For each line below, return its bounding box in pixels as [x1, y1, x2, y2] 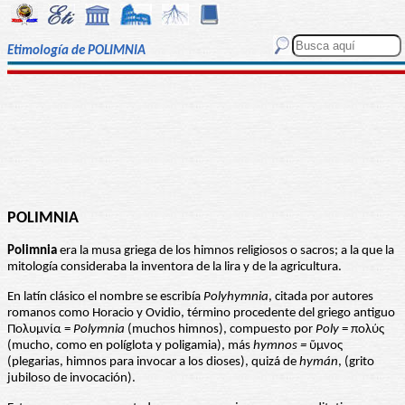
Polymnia [73, 323, 125, 337]
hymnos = [253, 339, 306, 353]
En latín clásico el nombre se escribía [7, 290, 203, 305]
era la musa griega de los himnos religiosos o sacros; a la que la [57, 244, 394, 259]
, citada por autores [268, 290, 373, 305]
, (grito [338, 355, 374, 370]
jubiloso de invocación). [7, 372, 136, 386]
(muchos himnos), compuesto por [125, 323, 316, 337]
